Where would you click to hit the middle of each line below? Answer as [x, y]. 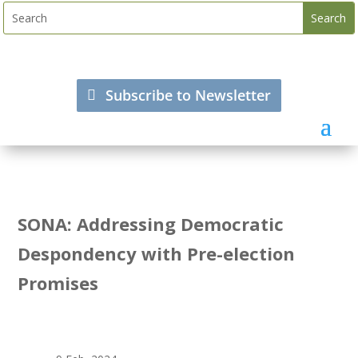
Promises [58, 282]
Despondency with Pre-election [157, 253]
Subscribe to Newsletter [189, 95]
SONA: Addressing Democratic [151, 223]
